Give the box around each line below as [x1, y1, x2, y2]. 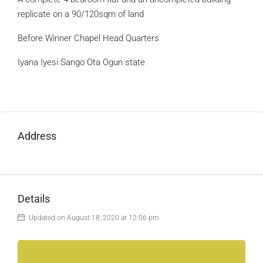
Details [18, 193, 50, 205]
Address [18, 130, 56, 142]
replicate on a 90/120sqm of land [18, 9, 144, 19]
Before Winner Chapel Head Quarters [18, 33, 159, 43]
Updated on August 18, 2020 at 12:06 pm [27, 214, 159, 222]
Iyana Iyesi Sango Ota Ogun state [18, 57, 145, 68]
